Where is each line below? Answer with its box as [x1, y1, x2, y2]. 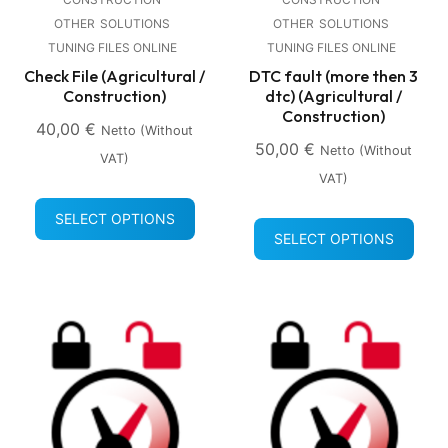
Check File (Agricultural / [24, 65, 205, 86]
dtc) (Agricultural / [265, 85, 402, 106]
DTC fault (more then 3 [249, 65, 418, 86]
